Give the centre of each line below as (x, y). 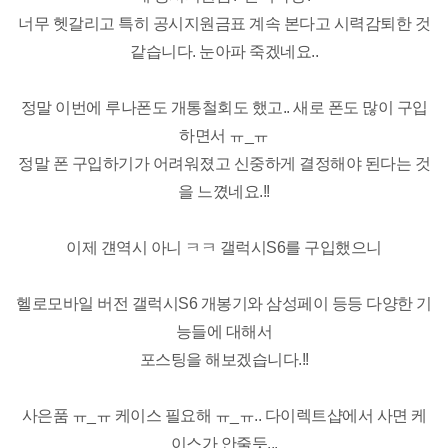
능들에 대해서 (224, 331)
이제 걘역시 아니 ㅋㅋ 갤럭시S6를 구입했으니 (224, 247)
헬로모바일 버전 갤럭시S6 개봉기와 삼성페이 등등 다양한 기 (224, 303)
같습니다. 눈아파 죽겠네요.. (224, 51)
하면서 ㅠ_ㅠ (224, 135)
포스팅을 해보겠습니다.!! (224, 359)
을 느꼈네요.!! (224, 191)
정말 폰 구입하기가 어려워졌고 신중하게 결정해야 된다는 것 (224, 163)
